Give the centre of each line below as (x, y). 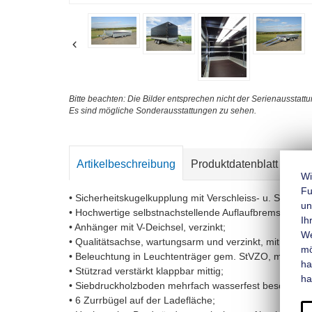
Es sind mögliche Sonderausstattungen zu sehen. (163, 110)
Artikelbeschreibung (126, 164)
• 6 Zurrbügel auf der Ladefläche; (142, 300)
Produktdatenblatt (235, 164)
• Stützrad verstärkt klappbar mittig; (147, 271)
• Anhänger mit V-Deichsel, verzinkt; (148, 227)
